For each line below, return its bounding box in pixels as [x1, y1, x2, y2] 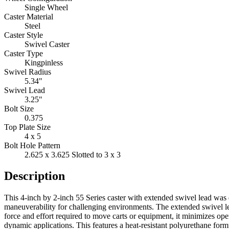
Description [4, 169, 65, 183]
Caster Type [4, 49, 43, 58]
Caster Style [4, 30, 43, 39]
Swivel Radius [4, 67, 51, 76]
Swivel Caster [25, 39, 70, 49]
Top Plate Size [4, 122, 51, 131]
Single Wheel [25, 3, 68, 12]
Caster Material [4, 12, 53, 21]
